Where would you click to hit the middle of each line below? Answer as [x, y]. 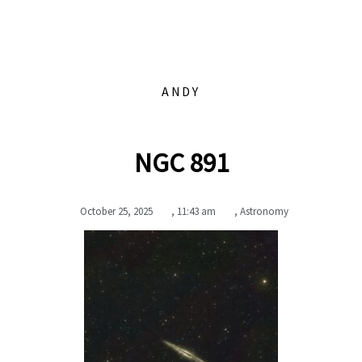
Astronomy [264, 211]
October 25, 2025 [116, 211]
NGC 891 [181, 163]
